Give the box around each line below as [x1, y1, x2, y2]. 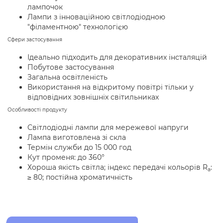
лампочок [27, 2, 63, 11]
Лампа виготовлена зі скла [27, 133, 126, 142]
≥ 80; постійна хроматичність [27, 173, 132, 182]
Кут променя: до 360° [27, 153, 105, 162]
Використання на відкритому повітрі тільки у [27, 83, 194, 92]
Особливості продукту [7, 107, 67, 113]
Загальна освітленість [27, 73, 108, 82]
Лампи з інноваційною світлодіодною [27, 12, 165, 21]
